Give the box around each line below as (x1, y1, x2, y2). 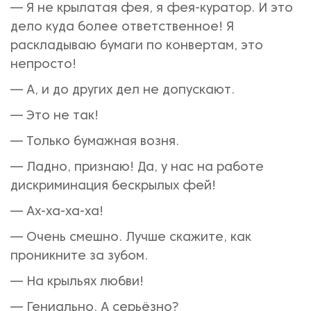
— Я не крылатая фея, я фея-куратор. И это (10, 3, 293, 15)
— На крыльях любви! (10, 276, 144, 288)
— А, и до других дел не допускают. (10, 85, 235, 96)
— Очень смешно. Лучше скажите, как (10, 232, 251, 244)
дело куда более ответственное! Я (10, 22, 234, 33)
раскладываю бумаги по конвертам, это (10, 40, 263, 52)
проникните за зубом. (10, 251, 148, 262)
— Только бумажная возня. (10, 136, 179, 148)
